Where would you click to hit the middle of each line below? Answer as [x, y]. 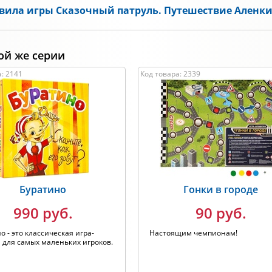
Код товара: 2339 [171, 74]
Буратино [43, 189]
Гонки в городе [221, 189]
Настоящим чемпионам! [194, 233]
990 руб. [43, 213]
